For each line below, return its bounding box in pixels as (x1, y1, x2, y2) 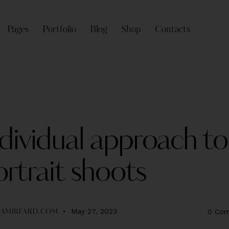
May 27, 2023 (71, 207, 117, 216)
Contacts (155, 26, 191, 34)
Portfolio (42, 26, 76, 34)
